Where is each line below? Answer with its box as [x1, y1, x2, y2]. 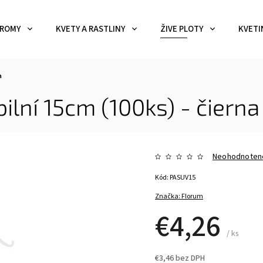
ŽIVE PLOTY [160, 23, 203, 35]
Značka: [155, 191, 182, 201]
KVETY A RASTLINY [56, 23, 125, 35]
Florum [181, 191, 204, 201]
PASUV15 [170, 173, 196, 183]
